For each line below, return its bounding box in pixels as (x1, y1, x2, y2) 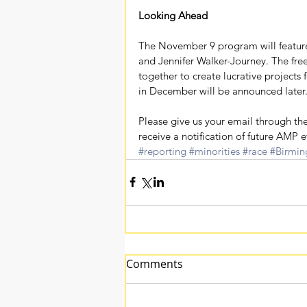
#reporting (138, 144, 186, 158)
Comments (126, 256, 183, 271)
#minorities (189, 144, 240, 158)
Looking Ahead (138, 8, 208, 22)
